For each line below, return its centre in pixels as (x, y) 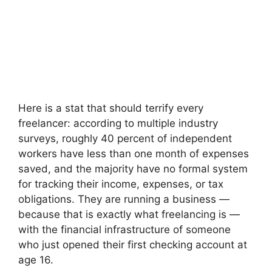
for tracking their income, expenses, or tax (121, 184)
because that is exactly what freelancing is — (129, 214)
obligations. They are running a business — (124, 199)
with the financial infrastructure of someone (124, 229)
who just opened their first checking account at (133, 244)
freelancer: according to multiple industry (118, 123)
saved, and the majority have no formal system (133, 168)
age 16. (36, 260)
